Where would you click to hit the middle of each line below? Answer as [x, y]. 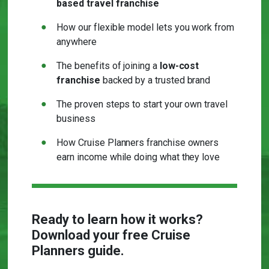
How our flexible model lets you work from [145, 27]
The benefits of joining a [108, 65]
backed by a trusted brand [155, 80]
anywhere [77, 41]
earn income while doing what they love [138, 157]
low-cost [179, 65]
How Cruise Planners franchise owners [138, 142]
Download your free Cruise [111, 235]
